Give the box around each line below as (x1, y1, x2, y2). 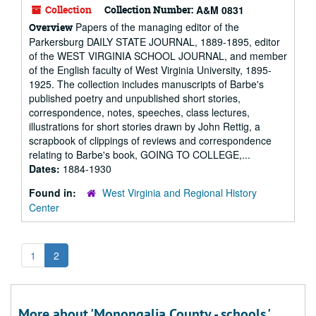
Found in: (29, 186, 79, 200)
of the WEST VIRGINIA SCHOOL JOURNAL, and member (29, 49, 287, 63)
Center (29, 200, 59, 214)
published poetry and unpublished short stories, (29, 91, 241, 105)
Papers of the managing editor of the (73, 20, 239, 34)
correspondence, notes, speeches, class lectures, (29, 105, 250, 119)
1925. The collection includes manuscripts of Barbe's (29, 77, 264, 91)
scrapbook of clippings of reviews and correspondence (29, 133, 272, 147)
